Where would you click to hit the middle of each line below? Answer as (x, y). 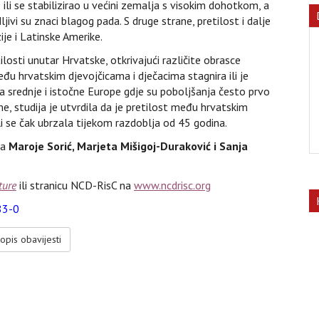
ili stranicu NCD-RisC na (75, 185)
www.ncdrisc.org (172, 185)
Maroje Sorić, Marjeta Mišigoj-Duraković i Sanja (128, 146)
